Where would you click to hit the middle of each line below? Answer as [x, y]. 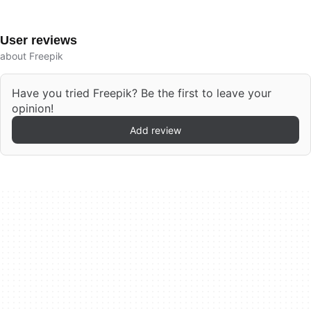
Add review [155, 130]
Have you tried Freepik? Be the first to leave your [142, 93]
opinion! [33, 108]
